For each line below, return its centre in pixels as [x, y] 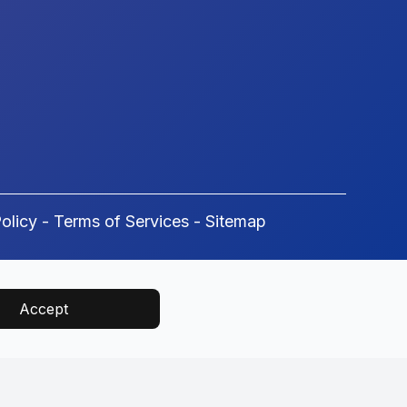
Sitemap [235, 221]
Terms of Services [121, 221]
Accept [44, 309]
